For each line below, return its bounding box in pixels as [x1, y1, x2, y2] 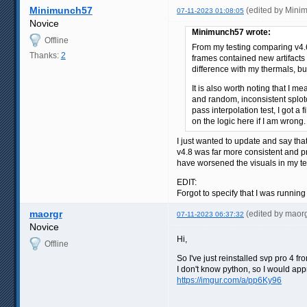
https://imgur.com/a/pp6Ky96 [177, 275, 282, 285]
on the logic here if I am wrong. [192, 116, 306, 126]
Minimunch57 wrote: [192, 27, 271, 37]
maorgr [29, 208, 62, 219]
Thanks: [29, 50, 61, 60]
